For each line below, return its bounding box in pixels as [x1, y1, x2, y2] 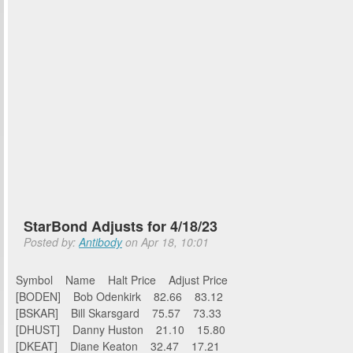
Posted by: [24, 234, 79, 250]
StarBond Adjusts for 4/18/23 [24, 216, 217, 236]
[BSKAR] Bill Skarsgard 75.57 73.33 [16, 304, 221, 321]
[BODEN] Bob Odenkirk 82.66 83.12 [16, 288, 223, 304]
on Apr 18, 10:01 [122, 234, 209, 250]
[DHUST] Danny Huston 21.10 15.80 [16, 321, 225, 337]
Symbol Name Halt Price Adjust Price [16, 271, 253, 288]
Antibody [79, 234, 122, 250]
